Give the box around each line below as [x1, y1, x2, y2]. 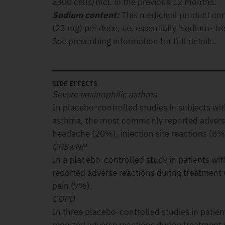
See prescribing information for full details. [52, 36, 216, 47]
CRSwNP [52, 141, 86, 152]
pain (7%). [52, 180, 92, 191]
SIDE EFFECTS [52, 79, 97, 88]
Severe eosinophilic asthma [52, 89, 157, 100]
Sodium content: [52, 10, 120, 21]
